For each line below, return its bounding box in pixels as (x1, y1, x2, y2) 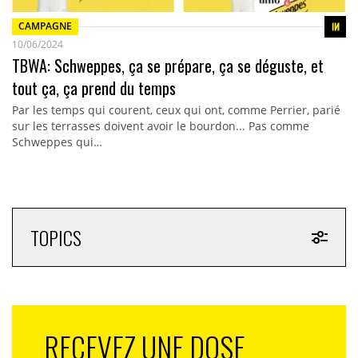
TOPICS (30, 222, 82, 252)
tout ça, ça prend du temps (11, 75, 176, 100)
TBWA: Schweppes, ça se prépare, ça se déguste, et (11, 53, 324, 78)
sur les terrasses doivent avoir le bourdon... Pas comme (11, 117, 309, 133)
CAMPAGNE (18, 19, 72, 34)
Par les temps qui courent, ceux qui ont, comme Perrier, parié (11, 101, 340, 117)
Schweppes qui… (11, 133, 102, 149)
